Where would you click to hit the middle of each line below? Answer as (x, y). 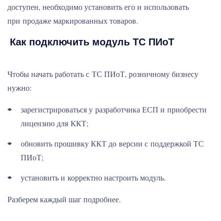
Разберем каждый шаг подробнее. (64, 199)
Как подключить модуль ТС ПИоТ (92, 41)
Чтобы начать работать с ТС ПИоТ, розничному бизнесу (103, 74)
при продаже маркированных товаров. (73, 20)
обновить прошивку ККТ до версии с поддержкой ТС (112, 143)
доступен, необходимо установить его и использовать (98, 7)
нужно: (19, 88)
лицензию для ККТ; (55, 123)
